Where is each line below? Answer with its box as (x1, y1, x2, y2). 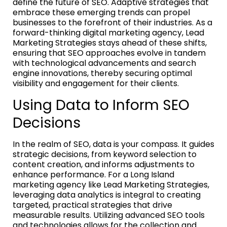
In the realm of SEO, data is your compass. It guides (13, 138, 214, 150)
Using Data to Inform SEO (13, 95, 190, 115)
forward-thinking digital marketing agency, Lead (13, 26, 204, 39)
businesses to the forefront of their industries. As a (13, 16, 212, 28)
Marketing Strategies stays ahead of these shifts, (13, 36, 207, 49)
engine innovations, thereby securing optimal (13, 67, 192, 79)
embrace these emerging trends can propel (13, 6, 190, 18)
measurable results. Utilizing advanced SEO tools (13, 209, 205, 221)
